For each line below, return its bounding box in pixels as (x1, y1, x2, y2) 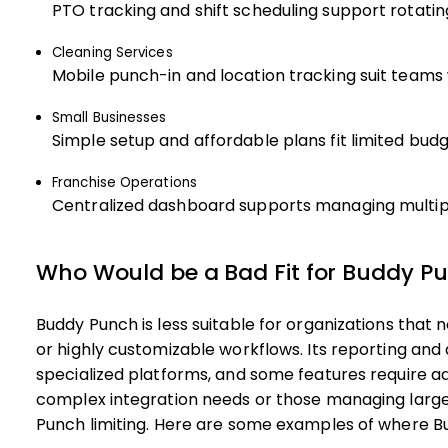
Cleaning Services (52, 45, 173, 60)
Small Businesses (52, 110, 167, 125)
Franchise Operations (52, 175, 197, 190)
